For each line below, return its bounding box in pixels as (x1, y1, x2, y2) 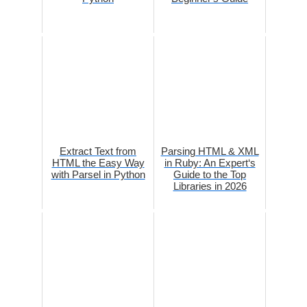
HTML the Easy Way (51, 156, 145, 169)
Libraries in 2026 (173, 180, 247, 192)
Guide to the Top (173, 168, 246, 180)
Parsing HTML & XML (160, 145, 259, 157)
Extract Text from (60, 145, 136, 157)
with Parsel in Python (51, 168, 145, 180)
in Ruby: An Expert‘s (164, 156, 256, 169)
